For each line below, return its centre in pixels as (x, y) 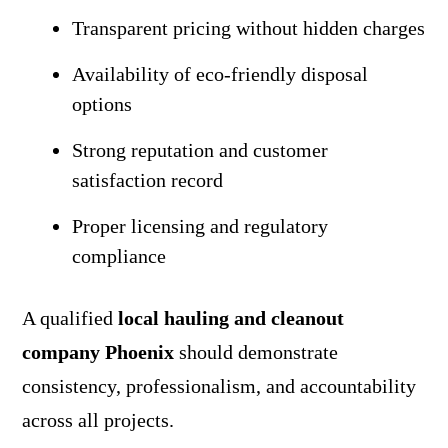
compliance (118, 255)
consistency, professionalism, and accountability (218, 385)
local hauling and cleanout (230, 317)
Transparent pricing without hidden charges (248, 27)
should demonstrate (255, 351)
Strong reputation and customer (199, 149)
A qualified (69, 317)
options (101, 103)
